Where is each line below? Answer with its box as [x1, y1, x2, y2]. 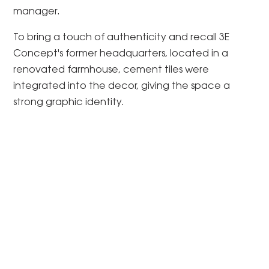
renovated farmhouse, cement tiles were [13, 65, 210, 75]
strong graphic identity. [13, 97, 125, 107]
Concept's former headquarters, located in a [13, 49, 229, 59]
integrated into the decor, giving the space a [13, 81, 231, 91]
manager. [13, 7, 61, 17]
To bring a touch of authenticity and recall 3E [13, 32, 230, 43]
